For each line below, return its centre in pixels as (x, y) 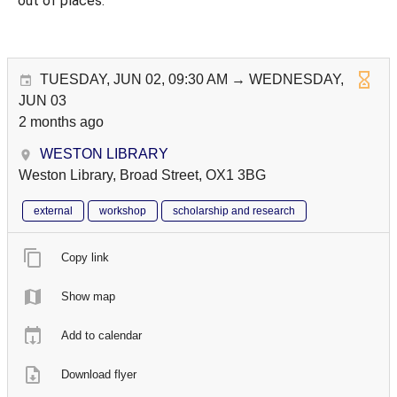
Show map (88, 297)
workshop (123, 211)
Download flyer (99, 375)
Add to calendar (101, 336)
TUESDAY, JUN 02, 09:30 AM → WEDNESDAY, (192, 80)
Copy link (85, 258)
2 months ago (61, 122)
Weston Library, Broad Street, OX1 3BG (142, 175)
